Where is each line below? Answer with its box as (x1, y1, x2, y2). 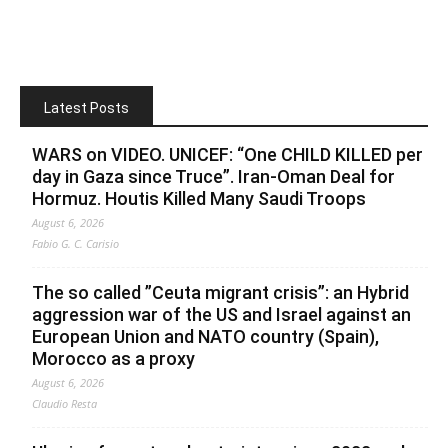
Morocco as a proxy (32, 347, 195, 369)
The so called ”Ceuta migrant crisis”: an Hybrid (32, 281, 409, 303)
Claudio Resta (32, 395, 97, 411)
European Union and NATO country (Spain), (32, 325, 379, 347)
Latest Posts (44, 99, 129, 116)
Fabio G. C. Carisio (32, 235, 119, 251)
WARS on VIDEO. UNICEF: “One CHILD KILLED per (32, 143, 423, 165)
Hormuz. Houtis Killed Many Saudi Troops (32, 187, 366, 209)
